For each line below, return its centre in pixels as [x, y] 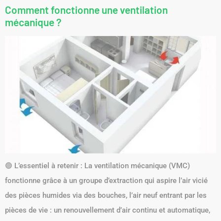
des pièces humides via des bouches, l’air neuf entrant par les [106, 195]
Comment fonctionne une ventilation [86, 9]
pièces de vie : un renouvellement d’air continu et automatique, [108, 210]
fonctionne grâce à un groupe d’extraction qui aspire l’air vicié [106, 180]
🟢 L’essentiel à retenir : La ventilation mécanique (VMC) [97, 166]
